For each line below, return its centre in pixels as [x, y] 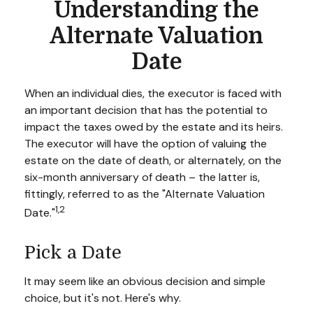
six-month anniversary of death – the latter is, [142, 177]
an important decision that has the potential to [146, 110]
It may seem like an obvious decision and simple [145, 282]
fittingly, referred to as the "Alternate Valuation [145, 194]
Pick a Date [73, 253]
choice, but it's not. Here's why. [103, 298]
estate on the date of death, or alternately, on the [153, 160]
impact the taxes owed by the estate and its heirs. [154, 127]
